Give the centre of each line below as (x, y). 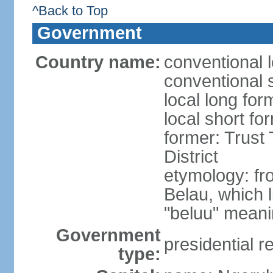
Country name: (98, 62)
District (191, 157)
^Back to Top (70, 11)
